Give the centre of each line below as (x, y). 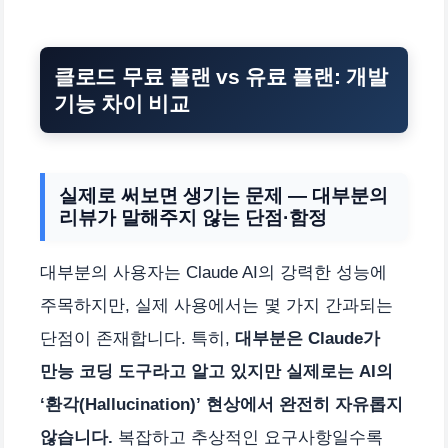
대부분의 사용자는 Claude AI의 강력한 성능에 (213, 272)
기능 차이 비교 (122, 103)
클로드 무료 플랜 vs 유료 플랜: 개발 (221, 76)
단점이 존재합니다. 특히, (137, 338)
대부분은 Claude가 (307, 338)
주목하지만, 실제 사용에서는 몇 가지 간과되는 (216, 305)
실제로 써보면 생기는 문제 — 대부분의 (223, 195)
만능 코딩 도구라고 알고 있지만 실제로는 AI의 (216, 371)
